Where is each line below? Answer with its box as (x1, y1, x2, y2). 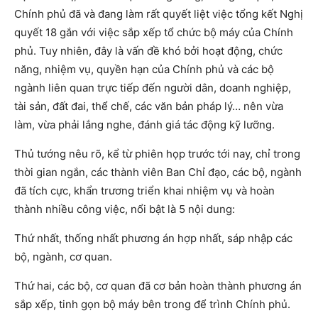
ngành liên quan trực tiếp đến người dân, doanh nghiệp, (14, 81, 291, 95)
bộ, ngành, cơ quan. (14, 250, 112, 264)
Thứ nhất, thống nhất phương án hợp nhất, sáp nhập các (14, 231, 292, 246)
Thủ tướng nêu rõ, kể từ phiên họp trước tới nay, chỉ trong (14, 147, 300, 161)
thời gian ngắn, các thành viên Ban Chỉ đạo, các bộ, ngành (14, 165, 302, 180)
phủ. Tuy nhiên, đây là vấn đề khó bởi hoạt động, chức (14, 44, 283, 58)
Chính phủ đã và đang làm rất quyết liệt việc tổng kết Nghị (14, 7, 303, 21)
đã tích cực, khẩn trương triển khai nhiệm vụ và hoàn (14, 184, 275, 198)
